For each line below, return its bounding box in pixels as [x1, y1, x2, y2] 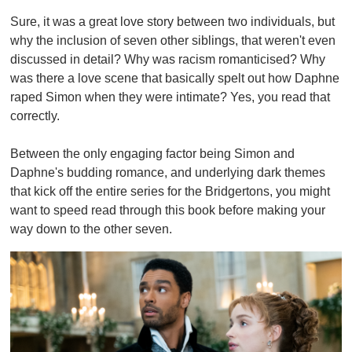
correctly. [10, 108, 60, 123]
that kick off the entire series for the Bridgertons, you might [10, 184, 330, 198]
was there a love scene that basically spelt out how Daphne [10, 71, 339, 85]
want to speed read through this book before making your [10, 203, 325, 217]
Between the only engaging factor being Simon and [10, 146, 295, 160]
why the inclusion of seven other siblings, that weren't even [10, 33, 335, 47]
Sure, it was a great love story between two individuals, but [10, 14, 335, 28]
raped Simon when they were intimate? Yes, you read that [10, 90, 330, 104]
